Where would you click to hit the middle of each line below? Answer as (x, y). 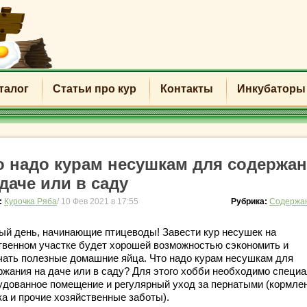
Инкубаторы (271, 89)
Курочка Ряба (30, 201)
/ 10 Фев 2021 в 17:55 (98, 201)
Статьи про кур (94, 89)
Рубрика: (250, 201)
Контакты (186, 89)
